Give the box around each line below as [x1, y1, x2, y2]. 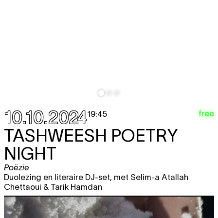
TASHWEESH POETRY [4, 126, 178, 145]
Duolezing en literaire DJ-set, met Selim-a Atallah [4, 173, 188, 182]
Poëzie [4, 163, 29, 172]
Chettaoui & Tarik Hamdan [4, 182, 102, 192]
